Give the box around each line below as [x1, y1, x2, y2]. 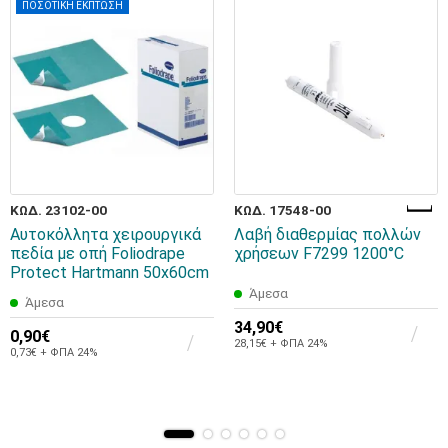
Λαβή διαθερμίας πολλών [234, 224, 421, 244]
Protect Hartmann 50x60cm [10, 262, 209, 282]
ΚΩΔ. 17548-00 [234, 201, 331, 218]
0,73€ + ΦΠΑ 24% [10, 345, 98, 359]
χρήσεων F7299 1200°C [234, 243, 404, 263]
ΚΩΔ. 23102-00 [10, 201, 107, 218]
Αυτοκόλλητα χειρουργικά [10, 224, 201, 244]
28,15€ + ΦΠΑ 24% [234, 336, 328, 350]
